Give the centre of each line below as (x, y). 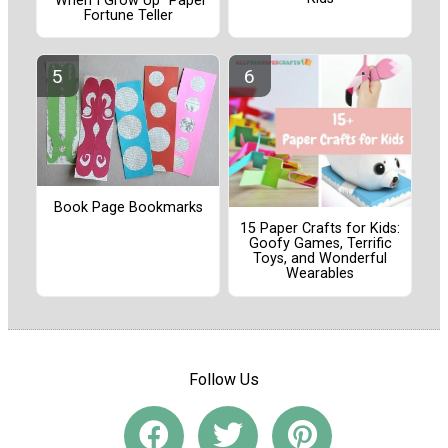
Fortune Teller (128, 15)
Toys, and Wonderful (320, 259)
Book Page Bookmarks (128, 208)
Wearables (320, 274)
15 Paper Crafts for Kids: (320, 229)
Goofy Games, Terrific (320, 244)
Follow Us (224, 379)
